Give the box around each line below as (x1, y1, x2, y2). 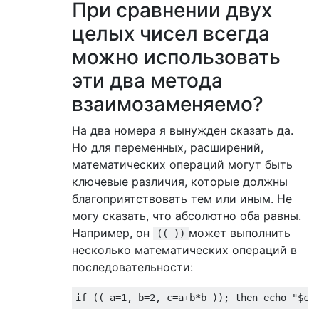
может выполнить (189, 225, 291, 240)
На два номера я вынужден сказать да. (72, 122, 293, 137)
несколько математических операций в (72, 242, 297, 257)
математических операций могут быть (72, 157, 293, 172)
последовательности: (72, 259, 193, 274)
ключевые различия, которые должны (72, 174, 288, 189)
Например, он (72, 225, 153, 240)
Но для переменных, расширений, (72, 140, 263, 155)
